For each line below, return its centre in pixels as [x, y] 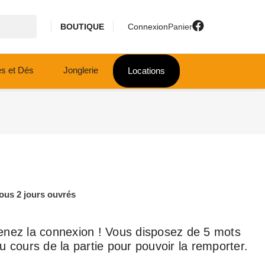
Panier [180, 26]
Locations [146, 71]
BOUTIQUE [82, 26]
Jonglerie [80, 70]
